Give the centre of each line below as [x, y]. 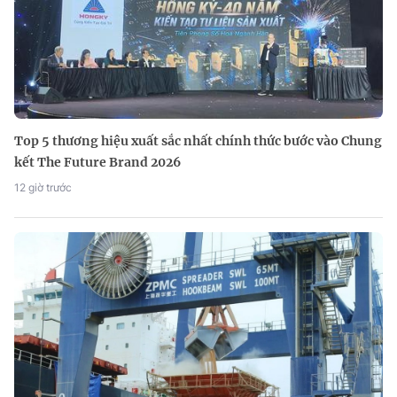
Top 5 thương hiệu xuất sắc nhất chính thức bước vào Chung [198, 141]
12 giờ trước [43, 188]
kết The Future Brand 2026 [97, 163]
